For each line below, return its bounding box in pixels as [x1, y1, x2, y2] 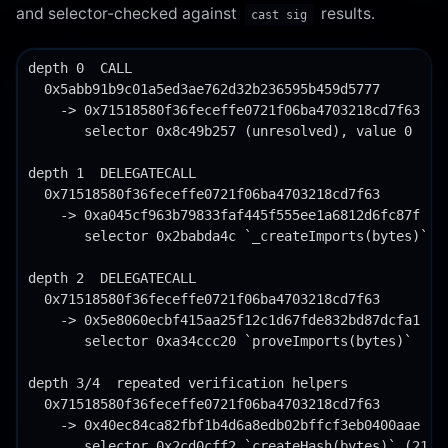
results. [317, 3, 375, 23]
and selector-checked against [16, 3, 241, 23]
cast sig [251, 7, 307, 22]
